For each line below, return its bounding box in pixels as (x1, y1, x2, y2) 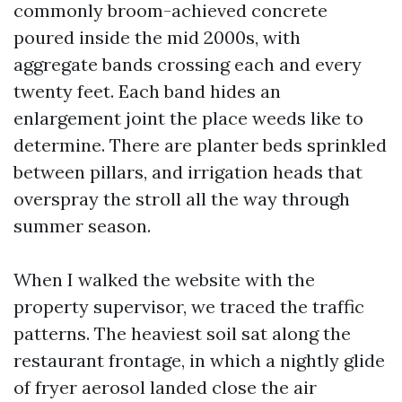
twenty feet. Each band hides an (13, 80, 281, 102)
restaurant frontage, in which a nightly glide (13, 349, 385, 371)
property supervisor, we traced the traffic (13, 295, 364, 318)
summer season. (13, 214, 151, 237)
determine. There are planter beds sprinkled (13, 134, 387, 156)
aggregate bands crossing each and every (13, 53, 362, 75)
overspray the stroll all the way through (13, 188, 350, 210)
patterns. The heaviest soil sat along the (13, 322, 351, 345)
